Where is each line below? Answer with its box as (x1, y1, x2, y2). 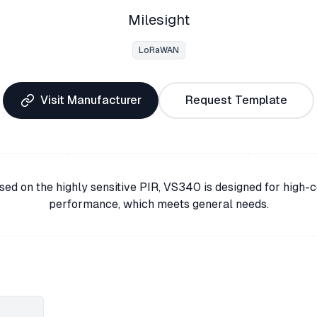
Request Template (185, 93, 287, 107)
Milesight (127, 12, 190, 28)
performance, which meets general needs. (48, 197, 269, 211)
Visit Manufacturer (40, 93, 142, 107)
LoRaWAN (138, 45, 179, 55)
